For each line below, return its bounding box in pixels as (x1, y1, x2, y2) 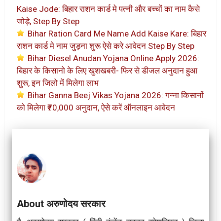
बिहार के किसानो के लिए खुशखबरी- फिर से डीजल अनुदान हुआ (17, 65, 197, 75)
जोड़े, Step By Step (17, 16, 79, 26)
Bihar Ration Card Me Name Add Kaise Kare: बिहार (28, 28, 206, 38)
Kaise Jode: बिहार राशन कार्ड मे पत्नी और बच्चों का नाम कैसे (17, 3, 200, 14)
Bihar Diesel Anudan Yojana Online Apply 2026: (28, 53, 199, 63)
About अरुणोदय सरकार (17, 197, 106, 210)
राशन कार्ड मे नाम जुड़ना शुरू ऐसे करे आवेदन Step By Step (17, 40, 194, 51)
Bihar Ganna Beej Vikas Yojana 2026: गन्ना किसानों (28, 90, 204, 100)
